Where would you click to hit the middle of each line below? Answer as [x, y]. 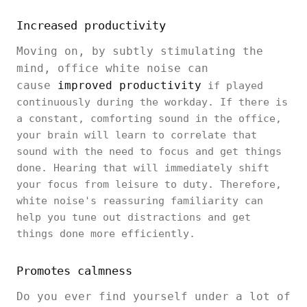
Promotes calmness [74, 271]
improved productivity [130, 85]
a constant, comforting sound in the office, [149, 119]
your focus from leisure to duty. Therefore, [149, 184]
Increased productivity [91, 25]
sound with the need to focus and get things [149, 151]
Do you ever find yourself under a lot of [153, 296]
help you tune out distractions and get [134, 217]
